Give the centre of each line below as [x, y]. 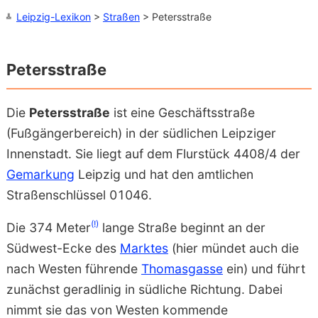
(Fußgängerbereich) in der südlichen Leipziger [141, 133]
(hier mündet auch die [233, 248]
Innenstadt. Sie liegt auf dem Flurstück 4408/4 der [153, 153]
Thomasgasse [182, 269]
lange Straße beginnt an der [182, 228]
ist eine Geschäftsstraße [182, 112]
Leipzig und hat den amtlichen [164, 174]
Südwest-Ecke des [63, 248]
